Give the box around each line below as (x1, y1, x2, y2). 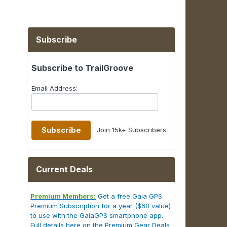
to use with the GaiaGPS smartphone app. (30, 211, 164, 220)
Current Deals (36, 164, 93, 175)
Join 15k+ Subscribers (91, 125, 167, 134)
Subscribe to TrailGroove (31, 63, 134, 73)
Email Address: (31, 84, 78, 93)
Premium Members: (30, 192, 96, 201)
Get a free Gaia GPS (96, 192, 163, 201)
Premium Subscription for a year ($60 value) (30, 202, 171, 210)
